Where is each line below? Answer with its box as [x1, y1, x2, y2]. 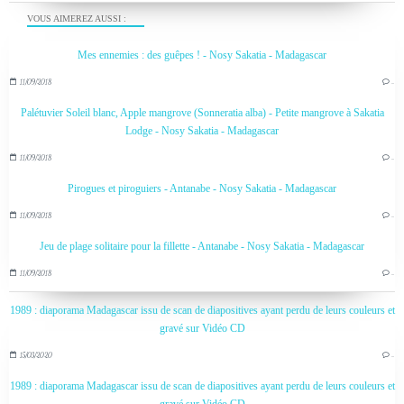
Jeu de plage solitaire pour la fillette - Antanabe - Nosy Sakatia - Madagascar [40, 240, 364, 253]
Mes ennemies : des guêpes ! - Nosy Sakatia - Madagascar [78, 49, 326, 62]
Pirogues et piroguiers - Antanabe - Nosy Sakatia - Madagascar [68, 182, 336, 196]
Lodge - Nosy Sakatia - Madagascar [125, 124, 279, 138]
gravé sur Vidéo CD [159, 322, 245, 335]
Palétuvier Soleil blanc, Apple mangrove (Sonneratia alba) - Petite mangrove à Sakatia [20, 106, 384, 120]
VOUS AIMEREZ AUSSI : [27, 13, 126, 23]
